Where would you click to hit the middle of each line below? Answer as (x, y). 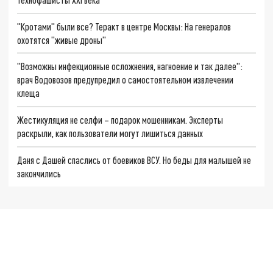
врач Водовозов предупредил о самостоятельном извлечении (126, 80)
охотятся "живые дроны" (62, 40)
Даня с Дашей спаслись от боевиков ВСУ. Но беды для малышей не (134, 160)
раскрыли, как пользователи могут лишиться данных (110, 133)
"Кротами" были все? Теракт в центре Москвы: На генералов (124, 26)
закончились (39, 173)
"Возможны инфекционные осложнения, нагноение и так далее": (130, 66)
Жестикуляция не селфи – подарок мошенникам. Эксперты (120, 119)
